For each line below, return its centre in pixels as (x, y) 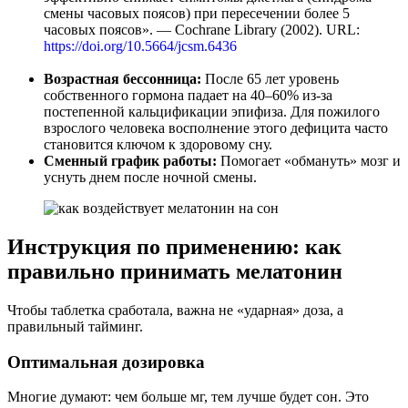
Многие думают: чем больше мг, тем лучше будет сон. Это (188, 397)
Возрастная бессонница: (122, 79)
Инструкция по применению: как (174, 246)
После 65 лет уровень (270, 79)
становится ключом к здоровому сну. (158, 145)
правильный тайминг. (75, 326)
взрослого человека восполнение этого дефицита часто (216, 128)
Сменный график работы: (130, 161)
